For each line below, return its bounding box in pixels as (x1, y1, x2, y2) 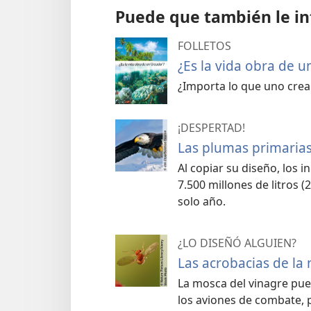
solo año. (178, 193, 226, 209)
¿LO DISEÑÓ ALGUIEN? (178, 235, 296, 251)
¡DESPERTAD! (178, 119, 245, 135)
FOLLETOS (178, 37, 231, 53)
